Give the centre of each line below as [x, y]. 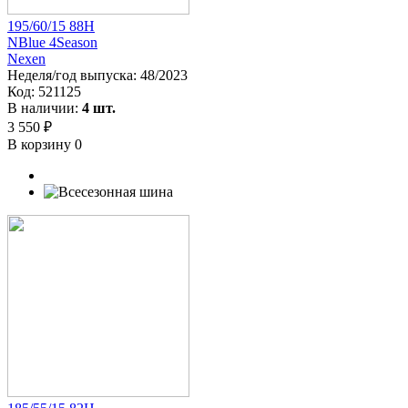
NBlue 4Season [52, 42]
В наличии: [45, 107]
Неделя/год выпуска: [74, 75]
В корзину [41, 144]
